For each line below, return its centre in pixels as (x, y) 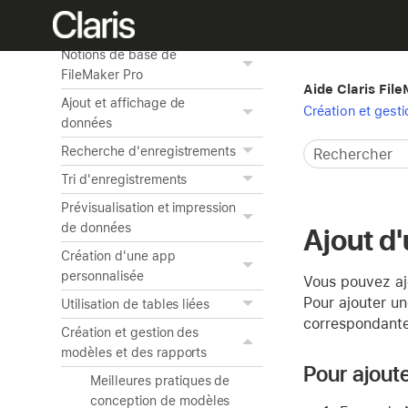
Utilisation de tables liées (136, 304)
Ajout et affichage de (123, 103)
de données (96, 228)
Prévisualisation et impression (149, 208)
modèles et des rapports (134, 352)
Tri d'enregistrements (124, 179)
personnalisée (102, 276)
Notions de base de (119, 55)
